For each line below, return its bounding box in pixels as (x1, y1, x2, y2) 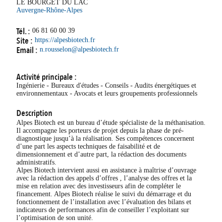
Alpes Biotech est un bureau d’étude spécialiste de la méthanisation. (16, 119, 206, 126)
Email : (16, 45, 38, 56)
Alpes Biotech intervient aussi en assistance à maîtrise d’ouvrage (16, 166, 196, 174)
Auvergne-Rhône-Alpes (16, 6, 82, 14)
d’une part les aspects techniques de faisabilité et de (16, 143, 160, 150)
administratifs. (16, 159, 58, 166)
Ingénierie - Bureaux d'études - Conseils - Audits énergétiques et (16, 82, 196, 89)
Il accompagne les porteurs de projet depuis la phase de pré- (16, 127, 184, 134)
